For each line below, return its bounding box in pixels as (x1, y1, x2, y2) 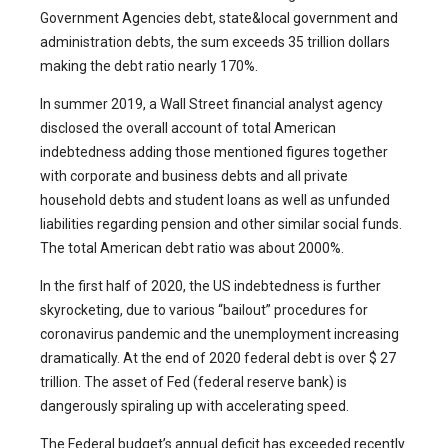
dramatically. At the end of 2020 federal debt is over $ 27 (40, 350, 396, 367)
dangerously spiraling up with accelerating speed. (40, 398, 349, 415)
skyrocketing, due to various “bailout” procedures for (40, 302, 368, 319)
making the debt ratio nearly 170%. (40, 58, 258, 75)
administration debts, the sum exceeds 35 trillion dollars (40, 34, 390, 51)
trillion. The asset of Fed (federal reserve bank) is (40, 374, 347, 391)
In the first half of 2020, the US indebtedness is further (40, 278, 381, 295)
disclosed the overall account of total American (40, 120, 336, 137)
